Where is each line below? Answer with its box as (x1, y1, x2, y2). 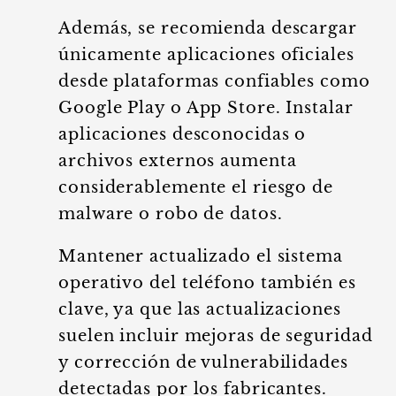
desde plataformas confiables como (58, 72, 370, 91)
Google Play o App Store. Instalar (58, 98, 354, 118)
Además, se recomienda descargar (58, 19, 357, 38)
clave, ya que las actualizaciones (58, 300, 341, 319)
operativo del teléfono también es (58, 273, 356, 293)
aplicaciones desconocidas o (58, 125, 307, 144)
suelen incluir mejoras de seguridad (58, 326, 373, 346)
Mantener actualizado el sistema (58, 247, 343, 266)
